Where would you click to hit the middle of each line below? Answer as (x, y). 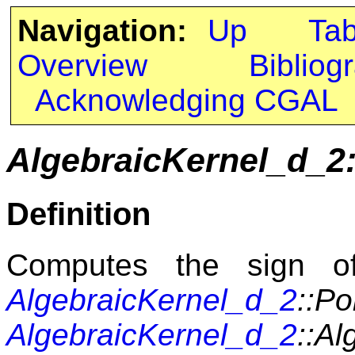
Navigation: (102, 31)
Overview (82, 65)
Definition (78, 214)
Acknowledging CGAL (186, 100)
